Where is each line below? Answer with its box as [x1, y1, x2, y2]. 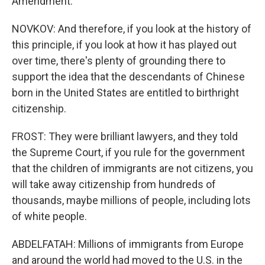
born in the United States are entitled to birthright [12, 86, 239, 99]
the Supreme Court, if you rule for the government [12, 146, 245, 159]
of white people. [12, 210, 87, 222]
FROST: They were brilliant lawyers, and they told [12, 130, 238, 143]
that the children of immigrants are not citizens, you [12, 162, 253, 174]
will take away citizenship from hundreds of [12, 178, 216, 190]
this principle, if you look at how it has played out [12, 38, 237, 51]
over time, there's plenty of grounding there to [12, 54, 225, 67]
